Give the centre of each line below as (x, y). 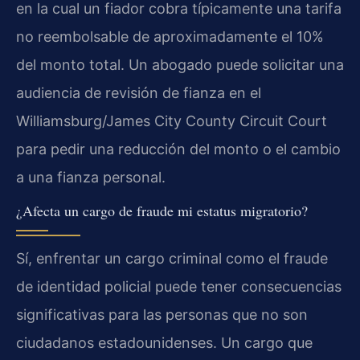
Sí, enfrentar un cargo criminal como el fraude (172, 259)
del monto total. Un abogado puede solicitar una (180, 64)
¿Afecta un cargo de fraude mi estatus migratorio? (162, 211)
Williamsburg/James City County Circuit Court (172, 121)
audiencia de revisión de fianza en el (139, 92)
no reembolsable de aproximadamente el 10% (170, 36)
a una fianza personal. (91, 177)
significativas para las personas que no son (162, 315)
